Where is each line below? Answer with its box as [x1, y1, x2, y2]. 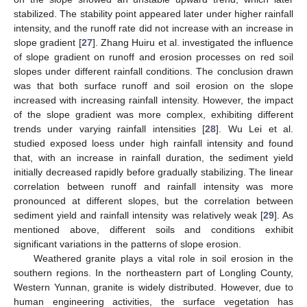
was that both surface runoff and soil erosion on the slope [14, 79, 293, 91]
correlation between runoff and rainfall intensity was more [14, 180, 293, 192]
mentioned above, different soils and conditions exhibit [14, 223, 293, 235]
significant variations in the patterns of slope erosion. [14, 238, 241, 249]
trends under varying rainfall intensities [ [14, 123, 206, 134]
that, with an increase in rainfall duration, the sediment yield [14, 151, 293, 163]
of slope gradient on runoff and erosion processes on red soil [14, 51, 293, 62]
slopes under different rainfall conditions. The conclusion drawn [14, 65, 293, 77]
